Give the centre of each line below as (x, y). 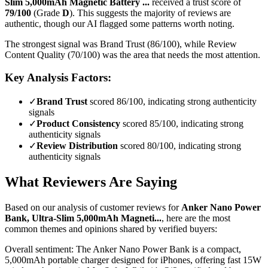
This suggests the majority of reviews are (154, 13)
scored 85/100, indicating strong (183, 123)
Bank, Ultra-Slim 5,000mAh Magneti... (83, 218)
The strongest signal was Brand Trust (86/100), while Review (121, 44)
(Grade (47, 13)
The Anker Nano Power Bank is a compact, (159, 249)
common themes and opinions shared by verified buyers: (111, 229)
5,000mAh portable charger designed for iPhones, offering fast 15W (133, 260)
